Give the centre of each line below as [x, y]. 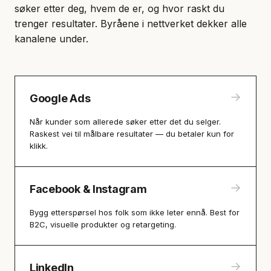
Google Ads [60, 98]
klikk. [39, 146]
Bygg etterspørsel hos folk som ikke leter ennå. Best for [135, 212]
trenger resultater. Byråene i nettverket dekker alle [131, 24]
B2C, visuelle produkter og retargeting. [103, 224]
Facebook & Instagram [88, 189]
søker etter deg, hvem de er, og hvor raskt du [119, 8]
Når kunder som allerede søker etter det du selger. [125, 122]
